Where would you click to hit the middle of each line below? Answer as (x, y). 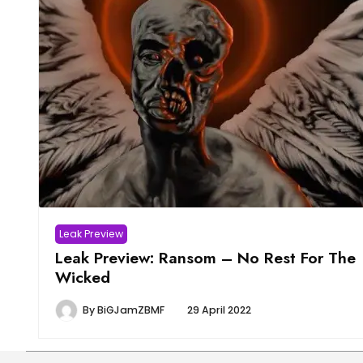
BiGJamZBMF (131, 310)
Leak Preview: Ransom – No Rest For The (205, 258)
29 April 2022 (219, 310)
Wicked (83, 278)
